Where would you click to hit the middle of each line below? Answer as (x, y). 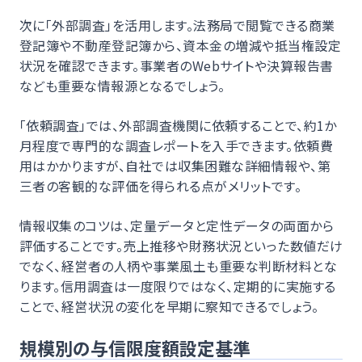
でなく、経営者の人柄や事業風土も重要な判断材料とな (178, 265)
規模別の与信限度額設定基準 (135, 347)
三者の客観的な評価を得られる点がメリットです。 (161, 185)
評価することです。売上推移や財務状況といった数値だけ (181, 245)
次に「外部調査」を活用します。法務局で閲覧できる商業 (177, 25)
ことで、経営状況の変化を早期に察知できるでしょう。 (169, 306)
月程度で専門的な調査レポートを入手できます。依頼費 (176, 145)
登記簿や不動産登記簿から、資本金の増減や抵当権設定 (181, 45)
